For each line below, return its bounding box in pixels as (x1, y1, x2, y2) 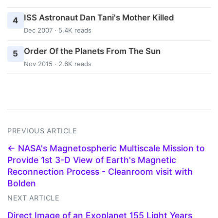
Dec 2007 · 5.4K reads (23, 26, 91, 35)
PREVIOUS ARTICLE (7, 127, 77, 135)
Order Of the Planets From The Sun (23, 46, 161, 56)
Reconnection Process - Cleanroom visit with (7, 166, 193, 177)
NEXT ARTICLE (7, 194, 59, 202)
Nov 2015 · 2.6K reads (23, 59, 91, 68)
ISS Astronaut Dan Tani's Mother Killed (23, 13, 174, 23)
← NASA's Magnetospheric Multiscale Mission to (7, 143, 205, 154)
